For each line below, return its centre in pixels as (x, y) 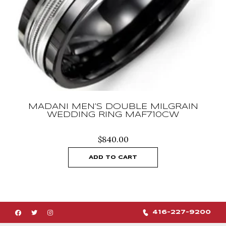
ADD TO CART (113, 158)
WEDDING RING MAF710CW (113, 115)
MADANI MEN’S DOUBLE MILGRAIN (113, 107)
